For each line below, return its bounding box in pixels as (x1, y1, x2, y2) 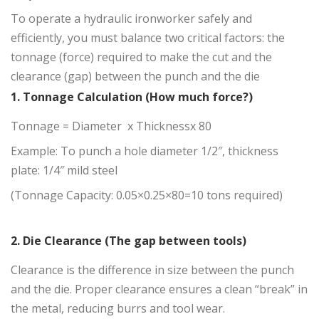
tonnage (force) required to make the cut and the (11, 49, 272, 66)
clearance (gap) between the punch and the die (11, 68, 260, 85)
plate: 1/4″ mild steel (11, 162, 117, 179)
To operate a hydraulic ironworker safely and (11, 11, 252, 27)
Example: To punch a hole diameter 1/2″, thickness (11, 143, 278, 159)
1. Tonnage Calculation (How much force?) (11, 89, 253, 105)
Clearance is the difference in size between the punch (11, 262, 294, 278)
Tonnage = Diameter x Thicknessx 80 (11, 118, 211, 135)
